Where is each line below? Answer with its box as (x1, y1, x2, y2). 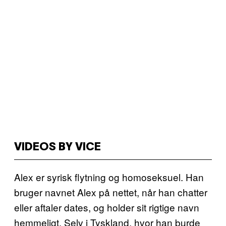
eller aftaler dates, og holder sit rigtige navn (14, 200, 199, 214)
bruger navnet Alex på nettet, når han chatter (14, 185, 207, 199)
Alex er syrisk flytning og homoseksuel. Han (14, 170, 204, 184)
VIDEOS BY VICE (14, 142, 101, 152)
